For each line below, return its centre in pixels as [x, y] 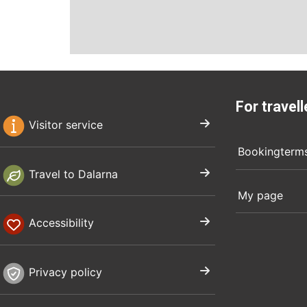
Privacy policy [64, 272]
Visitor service [64, 125]
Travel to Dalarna [72, 174]
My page [260, 195]
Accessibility [60, 223]
